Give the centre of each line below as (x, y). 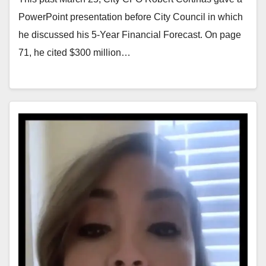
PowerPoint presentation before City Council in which (131, 17)
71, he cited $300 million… (75, 52)
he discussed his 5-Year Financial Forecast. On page (130, 34)
